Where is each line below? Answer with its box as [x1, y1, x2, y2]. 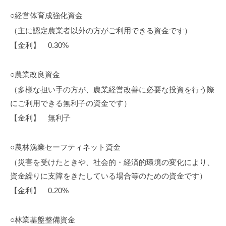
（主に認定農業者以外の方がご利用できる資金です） [10, 26, 192, 35]
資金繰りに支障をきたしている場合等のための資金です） [10, 171, 207, 180]
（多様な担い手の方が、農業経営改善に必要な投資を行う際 [10, 85, 214, 94]
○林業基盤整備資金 [10, 215, 75, 224]
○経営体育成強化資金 [10, 11, 83, 20]
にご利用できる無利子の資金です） [10, 98, 131, 107]
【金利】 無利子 [10, 113, 71, 122]
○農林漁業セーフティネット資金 [10, 143, 121, 152]
